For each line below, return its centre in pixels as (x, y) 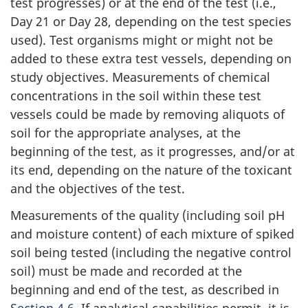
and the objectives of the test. (98, 189)
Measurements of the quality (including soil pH (147, 215)
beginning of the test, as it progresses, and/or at (153, 152)
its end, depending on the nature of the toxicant (151, 170)
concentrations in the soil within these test (136, 96)
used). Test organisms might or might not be (142, 40)
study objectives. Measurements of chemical (140, 77)
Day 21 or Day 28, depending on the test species (151, 22)
